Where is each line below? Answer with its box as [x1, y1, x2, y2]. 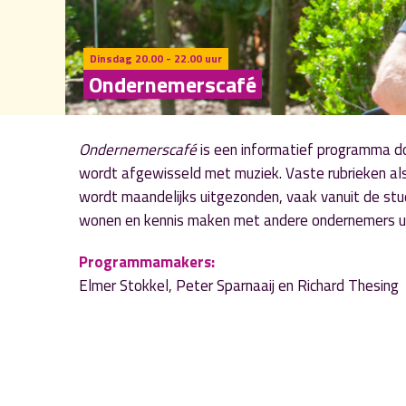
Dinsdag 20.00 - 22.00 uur [90, 50, 222, 67]
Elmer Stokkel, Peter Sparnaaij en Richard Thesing [79, 274, 399, 297]
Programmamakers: [79, 250, 215, 274]
